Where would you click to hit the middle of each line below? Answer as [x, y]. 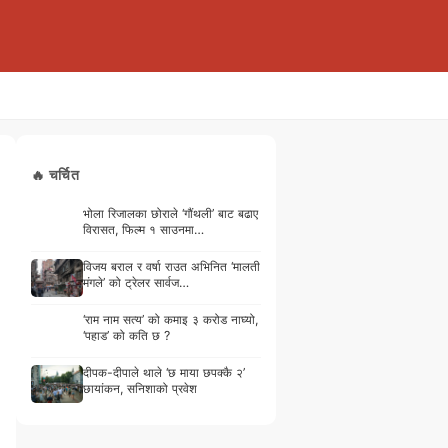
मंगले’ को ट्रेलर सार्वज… [136, 282]
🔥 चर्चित [55, 174]
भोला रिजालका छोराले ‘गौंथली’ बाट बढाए [170, 213]
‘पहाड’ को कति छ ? [126, 335]
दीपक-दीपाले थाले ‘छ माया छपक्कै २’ [164, 372]
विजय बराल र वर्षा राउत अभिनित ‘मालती [171, 266]
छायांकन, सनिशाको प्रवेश [140, 388]
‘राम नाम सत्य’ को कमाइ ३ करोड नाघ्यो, [170, 319]
